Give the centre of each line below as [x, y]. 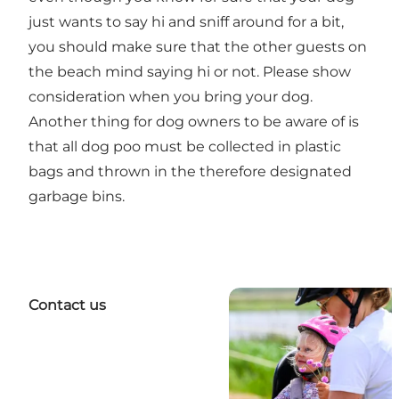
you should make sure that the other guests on [198, 47]
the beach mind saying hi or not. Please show [190, 72]
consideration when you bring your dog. [171, 97]
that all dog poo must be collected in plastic [185, 147]
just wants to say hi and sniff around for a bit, [186, 22]
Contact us [67, 305]
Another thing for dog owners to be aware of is [194, 122]
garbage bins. [78, 197]
